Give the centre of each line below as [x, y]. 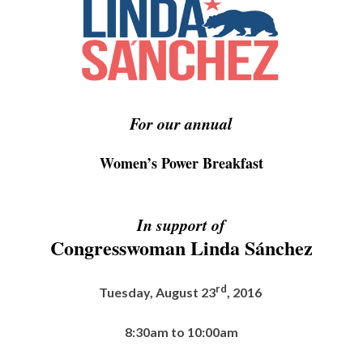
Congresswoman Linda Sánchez [181, 247]
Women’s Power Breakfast [181, 162]
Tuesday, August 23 [157, 293]
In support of [181, 224]
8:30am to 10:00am [181, 332]
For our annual [181, 123]
